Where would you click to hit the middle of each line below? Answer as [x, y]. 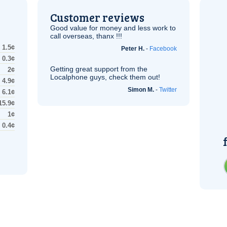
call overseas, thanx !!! [86, 36]
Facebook [163, 49]
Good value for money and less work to [113, 28]
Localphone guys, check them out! [105, 77]
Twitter [168, 90]
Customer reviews [97, 17]
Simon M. [141, 90]
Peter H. [133, 49]
